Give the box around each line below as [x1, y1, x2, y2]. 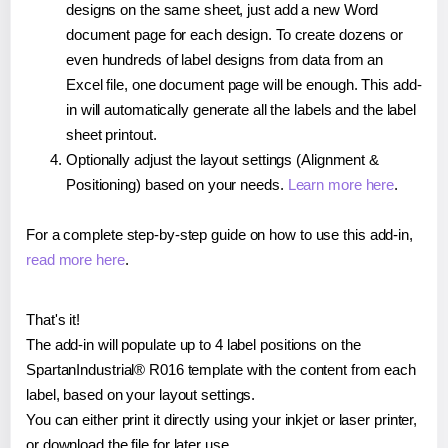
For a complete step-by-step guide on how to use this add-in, [26, 225, 413, 243]
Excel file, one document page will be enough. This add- [66, 75, 422, 93]
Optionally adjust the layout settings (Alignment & [66, 150, 379, 168]
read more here [26, 250, 125, 268]
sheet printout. [66, 125, 157, 143]
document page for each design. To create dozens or [66, 25, 403, 43]
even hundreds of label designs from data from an [66, 50, 384, 68]
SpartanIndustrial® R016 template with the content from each [26, 360, 417, 378]
